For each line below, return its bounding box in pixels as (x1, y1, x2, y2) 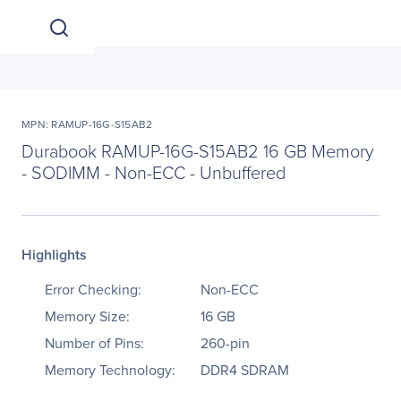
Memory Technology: (45, 360, 175, 380)
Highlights (21, 244, 87, 265)
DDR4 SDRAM (200, 360, 289, 380)
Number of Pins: (45, 333, 144, 353)
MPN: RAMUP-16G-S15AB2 (21, 116, 153, 132)
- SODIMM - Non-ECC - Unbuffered (21, 159, 286, 184)
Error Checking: (45, 279, 141, 299)
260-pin (200, 333, 250, 353)
